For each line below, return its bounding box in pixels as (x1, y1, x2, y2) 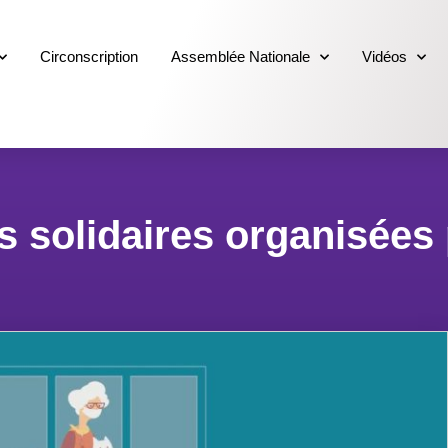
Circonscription (40, 48, 139, 66)
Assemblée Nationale (171, 48, 311, 66)
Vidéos (362, 48, 408, 66)
